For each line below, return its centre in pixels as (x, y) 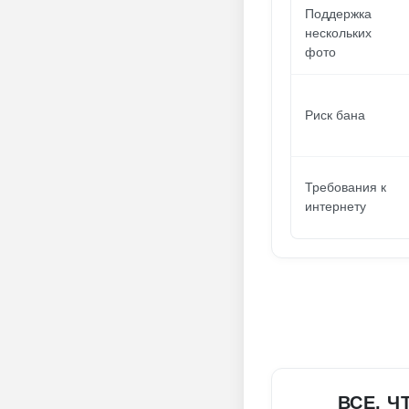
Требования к (346, 187)
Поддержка (338, 14)
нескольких (338, 33)
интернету (336, 206)
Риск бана (335, 115)
